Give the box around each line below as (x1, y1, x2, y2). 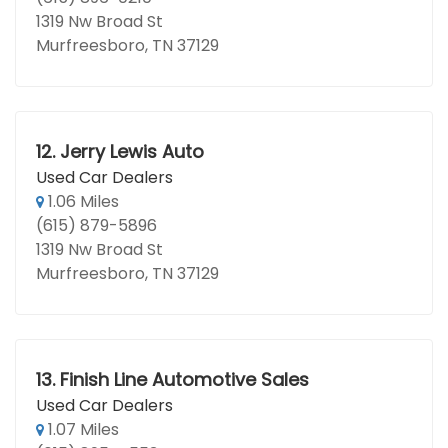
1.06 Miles (44, 190, 119, 213)
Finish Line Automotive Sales (59, 367, 309, 392)
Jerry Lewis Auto (59, 139, 204, 164)
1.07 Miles (44, 418, 119, 441)
